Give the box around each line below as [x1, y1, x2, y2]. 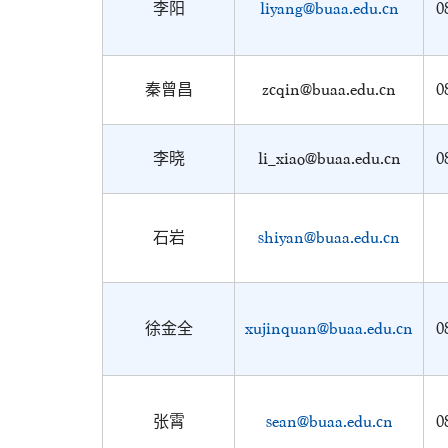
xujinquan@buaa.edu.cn [245, 320, 413, 337]
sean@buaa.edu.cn [265, 413, 393, 430]
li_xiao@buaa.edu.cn [257, 150, 401, 167]
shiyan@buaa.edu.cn [258, 229, 400, 246]
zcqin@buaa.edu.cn [262, 81, 396, 98]
